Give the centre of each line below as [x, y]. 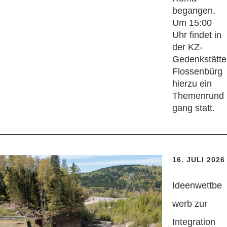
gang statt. [194, 108]
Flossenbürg [197, 72]
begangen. [194, 11]
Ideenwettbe [197, 186]
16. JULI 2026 [199, 160]
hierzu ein [192, 84]
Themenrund [198, 96]
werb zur [190, 204]
